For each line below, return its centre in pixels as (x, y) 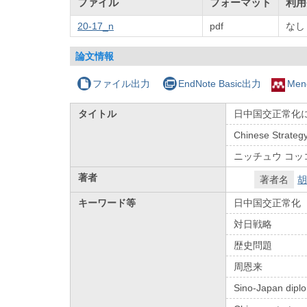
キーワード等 (107, 202)
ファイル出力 (122, 83)
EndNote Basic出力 (219, 83)
